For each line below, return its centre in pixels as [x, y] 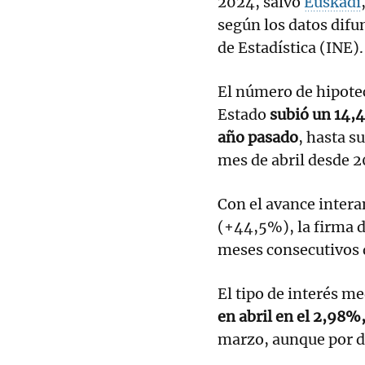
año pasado [258, 137]
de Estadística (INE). [290, 47]
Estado [244, 114]
